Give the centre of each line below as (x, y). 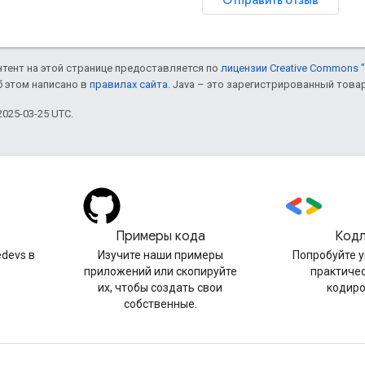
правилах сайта (129, 84)
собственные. (160, 304)
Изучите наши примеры (160, 255)
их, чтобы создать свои (161, 288)
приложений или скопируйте (160, 271)
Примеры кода (160, 236)
